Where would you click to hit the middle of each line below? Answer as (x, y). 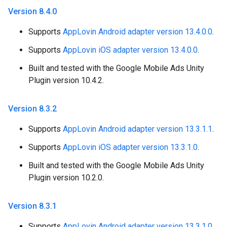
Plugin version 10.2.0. (66, 178)
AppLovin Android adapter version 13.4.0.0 (138, 32)
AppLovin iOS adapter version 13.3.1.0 (130, 147)
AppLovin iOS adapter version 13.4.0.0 (130, 50)
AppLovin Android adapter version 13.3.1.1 (138, 129)
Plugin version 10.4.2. (66, 81)
